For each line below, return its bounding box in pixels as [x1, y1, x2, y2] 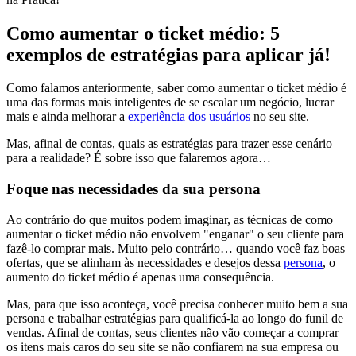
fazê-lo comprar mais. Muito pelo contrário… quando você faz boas [6, 241, 345, 255]
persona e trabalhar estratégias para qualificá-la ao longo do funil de [6, 311, 343, 325]
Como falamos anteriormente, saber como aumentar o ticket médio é [6, 81, 346, 95]
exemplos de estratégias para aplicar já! [6, 44, 335, 65]
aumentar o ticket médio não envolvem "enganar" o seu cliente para [6, 226, 344, 241]
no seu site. [250, 110, 312, 124]
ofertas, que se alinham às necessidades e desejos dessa [6, 255, 284, 269]
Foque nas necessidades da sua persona [6, 180, 261, 198]
